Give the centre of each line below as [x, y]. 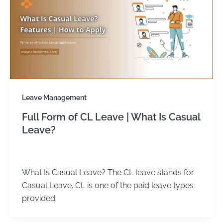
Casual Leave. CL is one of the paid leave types [108, 185]
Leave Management [54, 98]
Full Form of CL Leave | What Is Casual [111, 117]
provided [39, 198]
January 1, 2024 [71, 154]
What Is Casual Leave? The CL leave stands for [108, 172]
